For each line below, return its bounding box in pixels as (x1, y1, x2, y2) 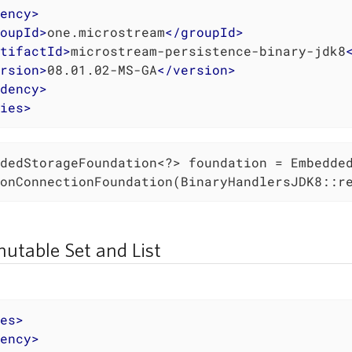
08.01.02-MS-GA (47, 61, 157, 79)
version (173, 61, 228, 79)
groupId (181, 24, 236, 41)
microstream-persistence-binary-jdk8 (71, 42, 346, 60)
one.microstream (47, 24, 165, 41)
